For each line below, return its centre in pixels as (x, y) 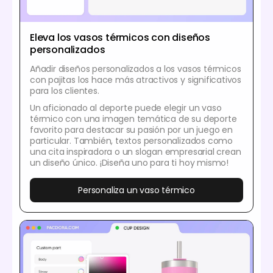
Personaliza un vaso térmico (136, 190)
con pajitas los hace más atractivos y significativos (136, 80)
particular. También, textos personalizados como (131, 140)
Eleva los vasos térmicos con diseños (120, 37)
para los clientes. (65, 90)
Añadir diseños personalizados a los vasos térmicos (136, 69)
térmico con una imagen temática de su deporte (133, 119)
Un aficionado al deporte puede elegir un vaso (126, 108)
